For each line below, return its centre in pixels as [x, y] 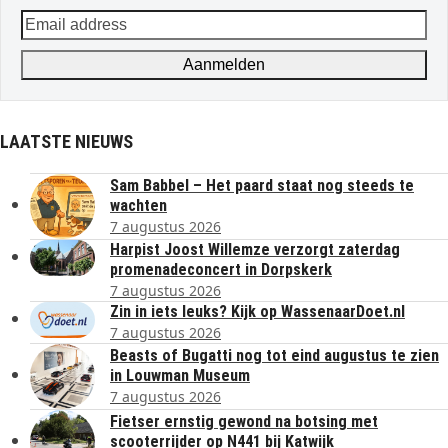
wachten [138, 205]
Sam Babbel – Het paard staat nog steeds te [262, 185]
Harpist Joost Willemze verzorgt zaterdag [255, 249]
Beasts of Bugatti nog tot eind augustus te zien [274, 355]
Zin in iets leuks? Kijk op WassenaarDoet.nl [257, 311]
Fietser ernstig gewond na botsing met [244, 421]
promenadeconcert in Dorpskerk [221, 269]
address [50, 44]
